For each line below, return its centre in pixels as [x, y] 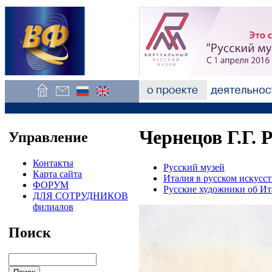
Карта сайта [57, 174]
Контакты [53, 163]
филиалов [53, 206]
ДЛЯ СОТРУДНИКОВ [80, 195]
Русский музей [194, 167]
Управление [48, 137]
